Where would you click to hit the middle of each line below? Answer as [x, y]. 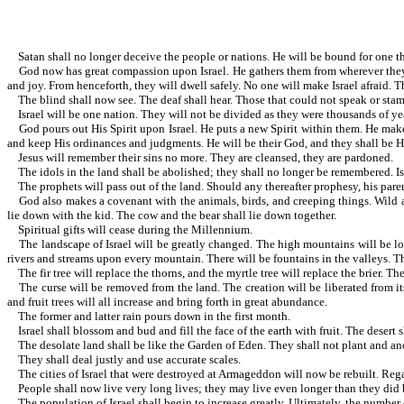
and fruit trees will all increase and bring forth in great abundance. [167, 302]
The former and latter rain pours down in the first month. [149, 317]
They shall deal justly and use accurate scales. [124, 360]
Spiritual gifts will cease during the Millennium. [130, 230]
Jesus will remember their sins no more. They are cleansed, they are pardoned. [200, 158]
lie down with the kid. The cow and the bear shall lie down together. [172, 216]
